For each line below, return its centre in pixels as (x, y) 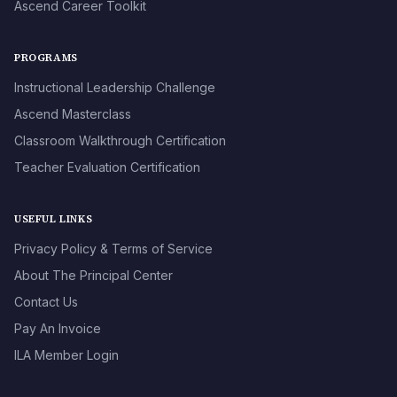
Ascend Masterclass (73, 114)
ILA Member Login (66, 355)
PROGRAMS (46, 58)
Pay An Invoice (58, 329)
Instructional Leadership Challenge (115, 88)
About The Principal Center (93, 276)
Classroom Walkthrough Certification (120, 141)
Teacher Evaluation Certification (107, 167)
